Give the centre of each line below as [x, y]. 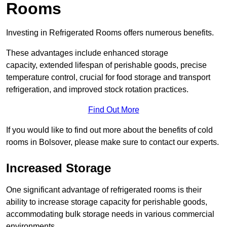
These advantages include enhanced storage [87, 53]
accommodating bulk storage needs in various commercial [110, 214]
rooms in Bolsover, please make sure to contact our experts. [112, 142]
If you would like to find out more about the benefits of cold [109, 130]
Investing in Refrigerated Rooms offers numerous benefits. [110, 33]
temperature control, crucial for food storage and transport [108, 78]
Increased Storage [59, 168]
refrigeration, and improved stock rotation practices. [97, 90]
